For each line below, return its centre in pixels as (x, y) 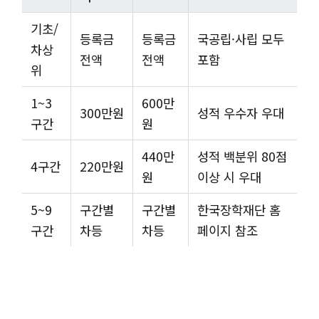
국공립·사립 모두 (241, 38)
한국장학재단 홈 (239, 209)
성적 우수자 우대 (241, 113)
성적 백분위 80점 (242, 156)
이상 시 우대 (229, 177)
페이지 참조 (228, 230)
